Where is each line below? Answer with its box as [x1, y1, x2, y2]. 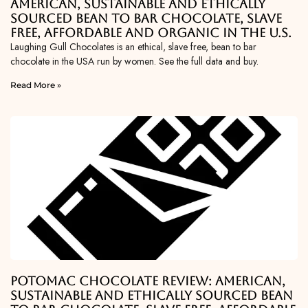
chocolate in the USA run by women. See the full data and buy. [10, 54, 258, 69]
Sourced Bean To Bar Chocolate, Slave [10, 11, 282, 26]
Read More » [10, 80, 61, 91]
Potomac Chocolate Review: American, [10, 274, 285, 289]
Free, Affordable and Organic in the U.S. [10, 25, 291, 41]
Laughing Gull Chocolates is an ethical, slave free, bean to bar [10, 40, 256, 54]
